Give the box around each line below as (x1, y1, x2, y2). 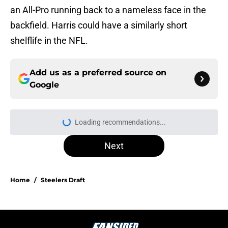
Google (30, 80, 59, 90)
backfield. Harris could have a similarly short (10, 20, 187, 31)
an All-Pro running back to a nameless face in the (10, 5, 206, 16)
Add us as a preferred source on (30, 68, 166, 78)
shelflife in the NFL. (10, 35, 88, 46)
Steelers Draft (41, 176, 85, 184)
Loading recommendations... (74, 118, 166, 127)
